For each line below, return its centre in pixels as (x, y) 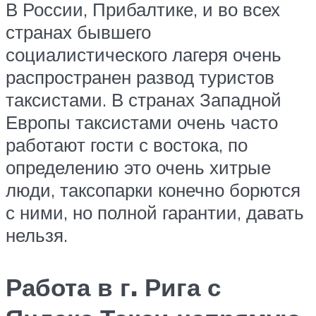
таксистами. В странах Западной (144, 100)
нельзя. (37, 235)
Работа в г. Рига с (113, 287)
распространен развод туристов (140, 77)
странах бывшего (78, 32)
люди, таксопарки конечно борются (153, 190)
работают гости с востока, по (127, 145)
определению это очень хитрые (138, 168)
